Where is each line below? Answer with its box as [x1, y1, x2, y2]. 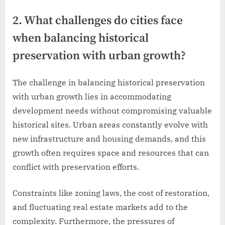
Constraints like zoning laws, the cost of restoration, [13, 187, 209, 198]
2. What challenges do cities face [13, 13, 183, 28]
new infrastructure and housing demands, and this [13, 133, 206, 144]
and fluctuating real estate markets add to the [13, 201, 188, 212]
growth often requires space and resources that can [13, 147, 209, 158]
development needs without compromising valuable [13, 105, 212, 116]
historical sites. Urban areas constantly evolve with [13, 119, 208, 130]
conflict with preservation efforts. [13, 161, 139, 172]
